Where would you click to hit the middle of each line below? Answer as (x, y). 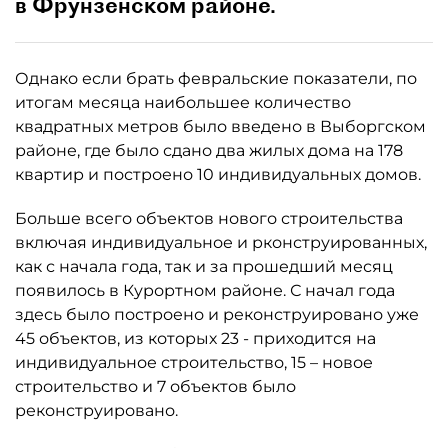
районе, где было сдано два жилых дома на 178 (209, 150)
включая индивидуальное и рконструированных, (221, 242)
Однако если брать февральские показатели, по (216, 78)
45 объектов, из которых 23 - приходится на (195, 338)
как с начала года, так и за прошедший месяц (204, 266)
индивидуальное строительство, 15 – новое (194, 362)
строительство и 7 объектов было (155, 386)
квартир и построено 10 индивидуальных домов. (218, 174)
